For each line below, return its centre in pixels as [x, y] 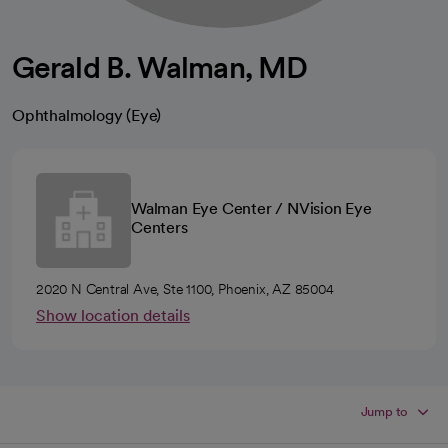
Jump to [384, 411]
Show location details [113, 315]
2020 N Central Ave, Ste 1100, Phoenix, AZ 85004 [185, 289]
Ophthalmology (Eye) [87, 115]
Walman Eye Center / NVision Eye [251, 208]
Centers [159, 227]
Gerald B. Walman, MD [159, 67]
